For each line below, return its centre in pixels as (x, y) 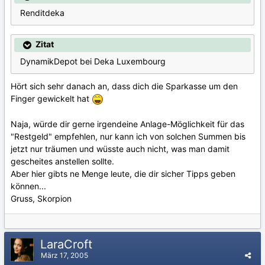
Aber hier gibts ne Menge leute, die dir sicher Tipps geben (123, 173)
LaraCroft (68, 244)
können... (28, 186)
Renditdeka (42, 12)
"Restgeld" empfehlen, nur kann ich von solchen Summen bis (128, 136)
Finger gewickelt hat (51, 98)
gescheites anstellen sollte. (62, 161)
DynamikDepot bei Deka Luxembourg (93, 61)
